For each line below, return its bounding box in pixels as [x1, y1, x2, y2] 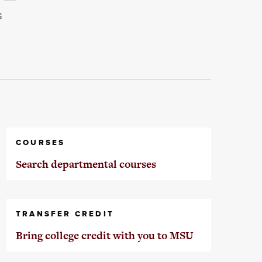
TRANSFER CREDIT [15, 208, 114, 219]
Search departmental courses [15, 157, 156, 171]
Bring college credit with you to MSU [15, 228, 193, 243]
